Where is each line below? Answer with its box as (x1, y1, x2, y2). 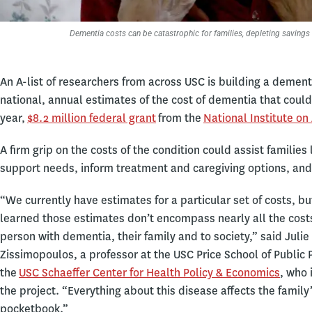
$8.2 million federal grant (27, 111, 156, 126)
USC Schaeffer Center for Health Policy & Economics (19, 265, 280, 281)
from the (156, 111, 203, 126)
